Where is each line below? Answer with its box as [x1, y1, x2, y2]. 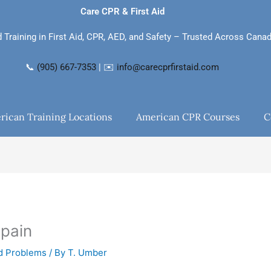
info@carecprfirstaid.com [117, 62, 219, 73]
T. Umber [68, 247, 108, 259]
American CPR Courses [135, 111, 240, 123]
